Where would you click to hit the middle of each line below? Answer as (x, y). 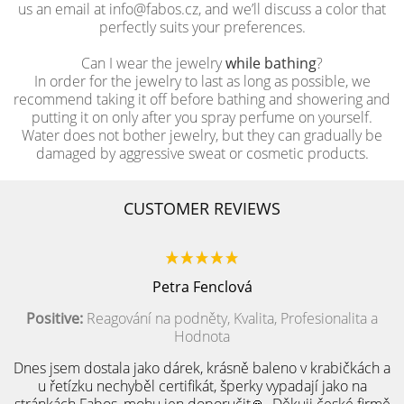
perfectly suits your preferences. (202, 27)
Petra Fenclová (202, 287)
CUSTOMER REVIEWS (202, 208)
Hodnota (202, 336)
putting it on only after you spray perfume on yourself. (202, 117)
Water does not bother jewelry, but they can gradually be (202, 135)
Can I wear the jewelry (153, 63)
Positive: (55, 318)
